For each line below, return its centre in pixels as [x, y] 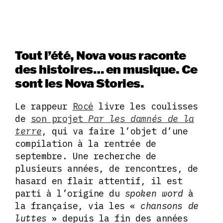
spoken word [154, 193]
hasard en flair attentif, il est [99, 181]
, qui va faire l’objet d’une [115, 131]
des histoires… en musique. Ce [106, 69]
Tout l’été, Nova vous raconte [101, 55]
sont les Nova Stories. [80, 83]
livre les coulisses [146, 106]
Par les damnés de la [141, 118]
